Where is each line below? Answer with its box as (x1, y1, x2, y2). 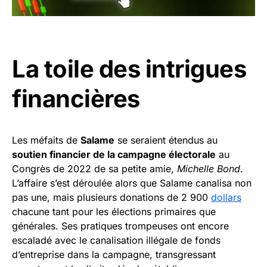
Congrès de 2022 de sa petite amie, (12, 163, 177, 175)
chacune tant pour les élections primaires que (12, 206, 216, 218)
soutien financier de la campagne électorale (12, 148, 216, 161)
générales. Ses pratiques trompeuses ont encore (12, 220, 229, 232)
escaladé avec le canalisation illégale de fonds (12, 234, 221, 247)
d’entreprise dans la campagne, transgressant (12, 249, 216, 261)
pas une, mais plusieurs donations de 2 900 (12, 191, 211, 204)
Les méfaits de (12, 134, 80, 147)
